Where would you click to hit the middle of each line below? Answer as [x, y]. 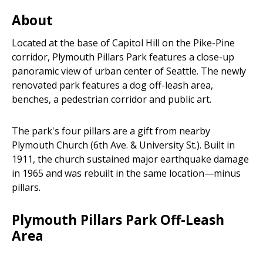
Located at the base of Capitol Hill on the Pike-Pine [123, 43]
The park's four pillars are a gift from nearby [111, 131]
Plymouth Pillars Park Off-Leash [118, 220]
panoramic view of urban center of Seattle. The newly [129, 71]
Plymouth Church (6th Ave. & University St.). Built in [123, 145]
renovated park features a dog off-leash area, [112, 85]
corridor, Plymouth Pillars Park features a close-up [123, 57]
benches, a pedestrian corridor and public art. [112, 99]
